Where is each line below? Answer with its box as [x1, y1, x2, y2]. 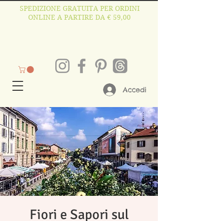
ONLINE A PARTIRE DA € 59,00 [28, 13, 131, 22]
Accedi [123, 85, 147, 95]
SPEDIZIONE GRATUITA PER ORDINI [19, 4, 140, 13]
